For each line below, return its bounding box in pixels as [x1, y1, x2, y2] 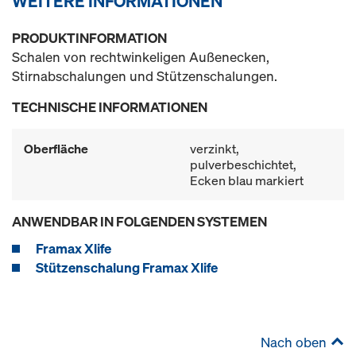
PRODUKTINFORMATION [12, 29, 167, 47]
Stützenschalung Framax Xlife [36, 258, 218, 277]
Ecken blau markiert [190, 172, 304, 189]
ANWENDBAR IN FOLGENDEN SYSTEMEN [12, 212, 267, 230]
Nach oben [261, 333, 327, 351]
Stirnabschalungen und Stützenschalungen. [12, 67, 277, 85]
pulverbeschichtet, [190, 156, 296, 173]
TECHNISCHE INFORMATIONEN [12, 98, 207, 116]
